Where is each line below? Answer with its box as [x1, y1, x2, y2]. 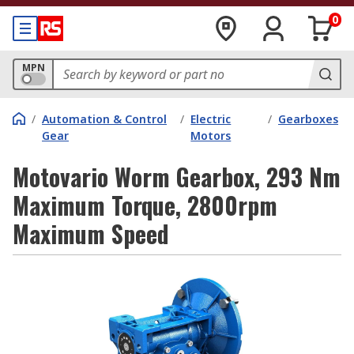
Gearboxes [278, 111, 338, 126]
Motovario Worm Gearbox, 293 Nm [13, 159, 341, 194]
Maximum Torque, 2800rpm [13, 187, 277, 223]
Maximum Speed [13, 216, 169, 251]
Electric [190, 111, 232, 126]
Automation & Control [42, 111, 167, 126]
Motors [190, 128, 232, 143]
